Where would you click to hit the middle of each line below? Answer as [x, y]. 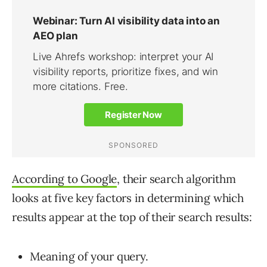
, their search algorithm [176, 179]
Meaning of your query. [89, 257]
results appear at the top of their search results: [132, 217]
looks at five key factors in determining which [128, 198]
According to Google [65, 179]
